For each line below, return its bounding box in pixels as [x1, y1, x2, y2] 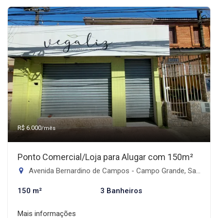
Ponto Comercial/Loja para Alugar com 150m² [18, 151, 193, 162]
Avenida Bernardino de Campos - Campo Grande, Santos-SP [27, 166, 196, 175]
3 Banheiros [100, 186, 142, 195]
